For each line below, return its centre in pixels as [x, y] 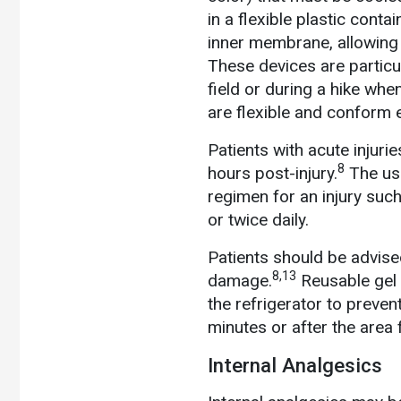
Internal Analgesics [295, 365]
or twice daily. [260, 219]
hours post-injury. [273, 173]
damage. [240, 280]
